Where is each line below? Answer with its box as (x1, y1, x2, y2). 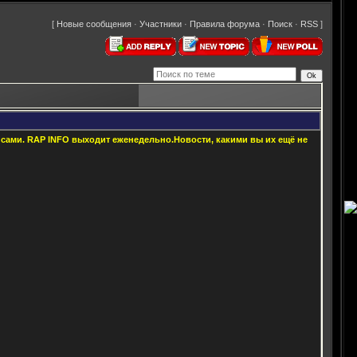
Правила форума (190, 19, 260, 29)
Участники (139, 19, 182, 29)
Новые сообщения (57, 19, 131, 29)
